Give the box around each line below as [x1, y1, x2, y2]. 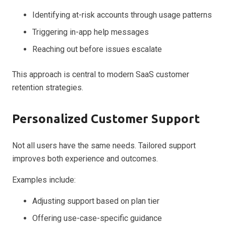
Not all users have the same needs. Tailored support [12, 140, 196, 150]
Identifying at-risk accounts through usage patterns [32, 10, 212, 20]
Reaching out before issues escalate [32, 44, 162, 54]
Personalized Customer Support [12, 111, 200, 126]
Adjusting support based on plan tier [32, 196, 159, 206]
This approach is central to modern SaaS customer [12, 69, 189, 79]
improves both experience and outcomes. [12, 153, 158, 163]
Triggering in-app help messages [32, 27, 149, 37]
